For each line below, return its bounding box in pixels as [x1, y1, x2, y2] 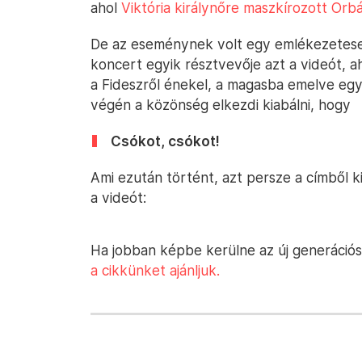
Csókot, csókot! [111, 133, 220, 149]
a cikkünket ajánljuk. [90, 262, 220, 279]
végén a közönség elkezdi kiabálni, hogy [90, 96, 351, 113]
